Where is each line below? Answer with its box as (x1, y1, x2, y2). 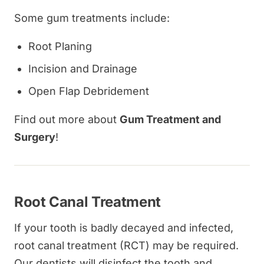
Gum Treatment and (120, 113, 221, 126)
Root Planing (28, 39, 92, 52)
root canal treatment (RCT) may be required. (14, 239, 239, 252)
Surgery (14, 130, 55, 143)
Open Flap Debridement (28, 84, 149, 97)
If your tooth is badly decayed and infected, (14, 221, 233, 234)
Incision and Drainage (28, 62, 137, 75)
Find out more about (14, 113, 120, 126)
